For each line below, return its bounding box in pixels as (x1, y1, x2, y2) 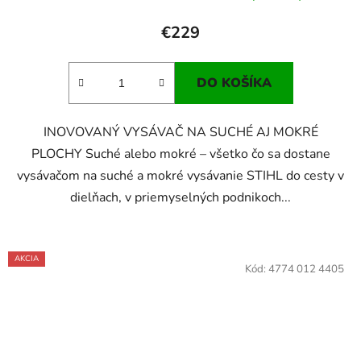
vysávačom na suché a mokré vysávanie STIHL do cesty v (17, 166, 344, 185)
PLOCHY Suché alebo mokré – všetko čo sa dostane (31, 144, 330, 163)
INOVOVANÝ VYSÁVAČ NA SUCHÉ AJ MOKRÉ (43, 122, 318, 141)
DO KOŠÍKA (196, 73, 272, 92)
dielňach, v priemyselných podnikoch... (70, 188, 291, 206)
